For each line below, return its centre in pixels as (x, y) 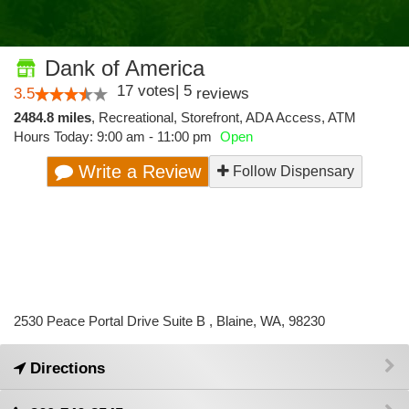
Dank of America (121, 68)
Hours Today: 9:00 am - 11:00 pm (115, 136)
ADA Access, (287, 117)
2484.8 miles (52, 117)
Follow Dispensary (292, 171)
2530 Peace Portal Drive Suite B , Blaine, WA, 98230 (169, 321)
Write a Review (137, 172)
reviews (220, 94)
